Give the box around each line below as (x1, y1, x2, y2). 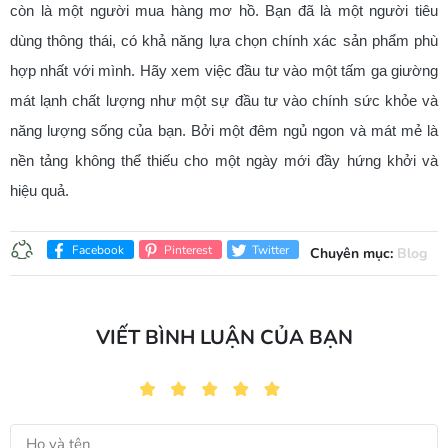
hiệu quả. (10, 182, 69, 199)
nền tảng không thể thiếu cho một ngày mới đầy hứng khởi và (10, 152, 438, 169)
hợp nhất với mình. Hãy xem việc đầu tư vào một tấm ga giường (10, 62, 438, 79)
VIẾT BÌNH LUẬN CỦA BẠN (95, 324, 353, 352)
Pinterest (161, 241, 212, 258)
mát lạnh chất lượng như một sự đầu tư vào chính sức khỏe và (10, 92, 438, 109)
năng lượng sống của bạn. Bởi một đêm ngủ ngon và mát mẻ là (10, 122, 438, 139)
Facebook (69, 241, 124, 258)
